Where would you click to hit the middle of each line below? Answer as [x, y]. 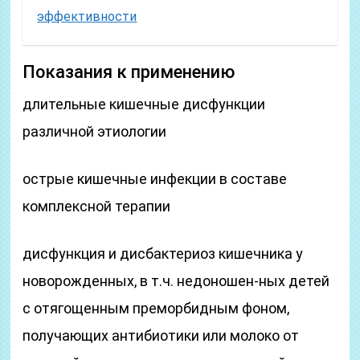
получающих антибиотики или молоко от [161, 335]
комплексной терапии [97, 206]
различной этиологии [95, 131]
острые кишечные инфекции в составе [155, 179]
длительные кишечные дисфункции [144, 104]
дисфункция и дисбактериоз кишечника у [163, 254]
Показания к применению [129, 72]
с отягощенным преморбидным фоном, [156, 308]
